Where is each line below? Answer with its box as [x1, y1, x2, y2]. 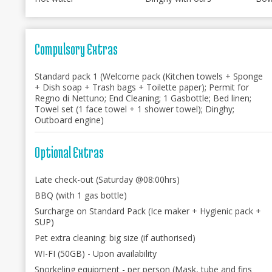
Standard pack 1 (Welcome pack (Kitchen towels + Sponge [35, 70, 263, 82]
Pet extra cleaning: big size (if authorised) [35, 232, 195, 243]
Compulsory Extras [35, 40, 118, 58]
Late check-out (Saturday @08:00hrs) [135, 174, 180, 185]
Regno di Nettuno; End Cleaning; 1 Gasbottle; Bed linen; [35, 92, 251, 104]
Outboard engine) [35, 114, 104, 126]
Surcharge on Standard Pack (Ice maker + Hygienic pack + [35, 205, 261, 217]
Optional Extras [35, 143, 104, 161]
